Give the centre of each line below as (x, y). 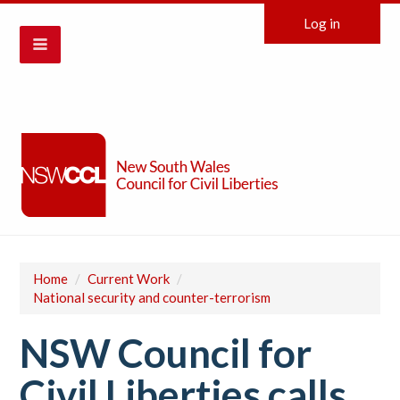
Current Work (129, 279)
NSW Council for (166, 353)
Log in (322, 23)
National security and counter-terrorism (152, 297)
